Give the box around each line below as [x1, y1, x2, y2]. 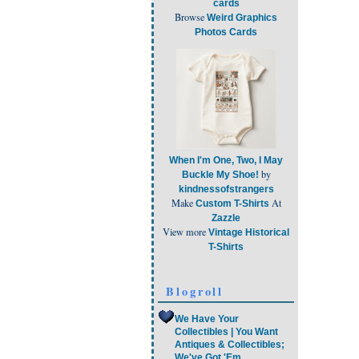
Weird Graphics [207, 12, 277, 24]
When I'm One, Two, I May [169, 154, 283, 166]
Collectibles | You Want [175, 326, 278, 338]
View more [163, 224, 208, 238]
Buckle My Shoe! [181, 168, 259, 180]
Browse [175, 10, 207, 24]
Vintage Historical [208, 226, 289, 238]
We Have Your [175, 313, 239, 325]
